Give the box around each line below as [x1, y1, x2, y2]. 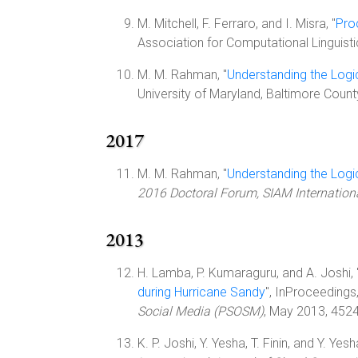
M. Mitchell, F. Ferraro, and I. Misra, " [137, 16, 336, 31]
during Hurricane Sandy [137, 284, 265, 300]
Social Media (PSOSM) [137, 304, 264, 319]
